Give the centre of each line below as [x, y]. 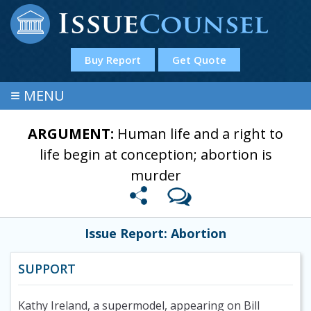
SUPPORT [47, 269]
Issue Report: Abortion [155, 234]
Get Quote [199, 60]
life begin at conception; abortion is [155, 154]
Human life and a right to [200, 134]
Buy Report [112, 60]
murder [155, 175]
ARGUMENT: [73, 134]
